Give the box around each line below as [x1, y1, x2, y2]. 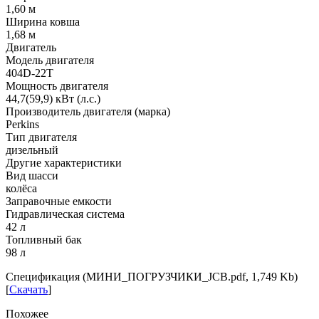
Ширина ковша [6, 15, 80, 28]
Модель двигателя [6, 53, 94, 66]
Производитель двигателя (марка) [6, 105, 170, 117]
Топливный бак [6, 233, 82, 246]
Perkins [6, 117, 39, 130]
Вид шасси [6, 169, 58, 182]
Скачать [9, 283, 48, 296]
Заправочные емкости [6, 194, 112, 207]
